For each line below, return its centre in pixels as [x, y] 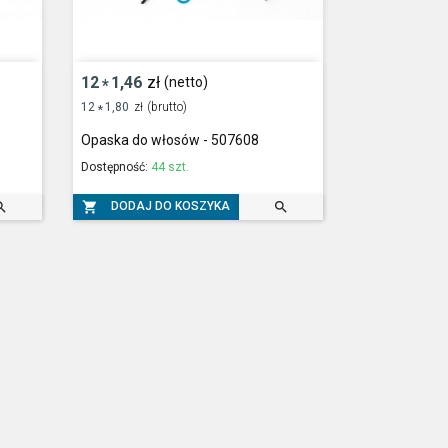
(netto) [185, 82]
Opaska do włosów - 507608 [170, 139]
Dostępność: [116, 166]
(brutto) [166, 106]
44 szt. [170, 166]
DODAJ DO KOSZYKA [171, 205]
